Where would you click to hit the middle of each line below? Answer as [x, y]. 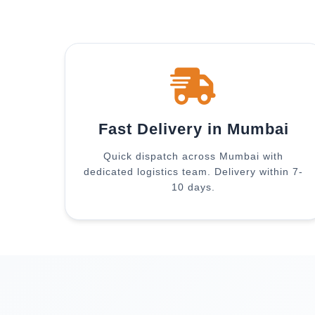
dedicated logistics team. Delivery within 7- [194, 172]
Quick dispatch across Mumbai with [194, 156]
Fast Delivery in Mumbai [193, 129]
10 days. [194, 187]
